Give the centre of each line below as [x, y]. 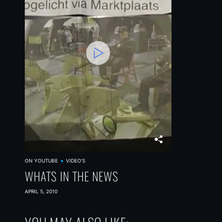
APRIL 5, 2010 [41, 191]
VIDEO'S [75, 161]
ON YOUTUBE [41, 161]
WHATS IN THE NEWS [72, 176]
